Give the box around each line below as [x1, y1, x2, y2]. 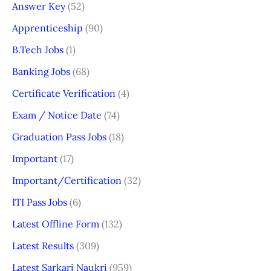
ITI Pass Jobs [12, 195, 67, 208]
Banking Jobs [12, 65, 70, 77]
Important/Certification [12, 174, 122, 186]
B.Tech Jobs [12, 43, 64, 56]
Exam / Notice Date [12, 108, 102, 121]
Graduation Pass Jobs [12, 130, 106, 143]
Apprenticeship [12, 21, 83, 34]
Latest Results [12, 239, 74, 252]
